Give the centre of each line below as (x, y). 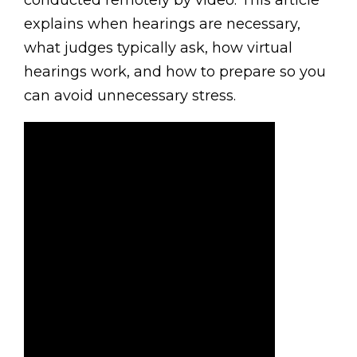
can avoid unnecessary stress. (130, 96)
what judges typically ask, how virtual (158, 48)
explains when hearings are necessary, (162, 24)
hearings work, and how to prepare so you (175, 72)
